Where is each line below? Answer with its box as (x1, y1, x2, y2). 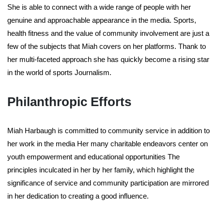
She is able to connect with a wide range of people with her (7, 3, 191, 12)
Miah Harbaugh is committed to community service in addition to (7, 126, 210, 135)
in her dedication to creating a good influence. (7, 192, 149, 201)
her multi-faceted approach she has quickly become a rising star (7, 55, 209, 64)
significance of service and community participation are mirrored (7, 179, 209, 187)
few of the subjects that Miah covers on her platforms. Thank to (7, 42, 206, 51)
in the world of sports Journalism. (7, 68, 111, 77)
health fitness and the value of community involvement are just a (7, 29, 209, 38)
